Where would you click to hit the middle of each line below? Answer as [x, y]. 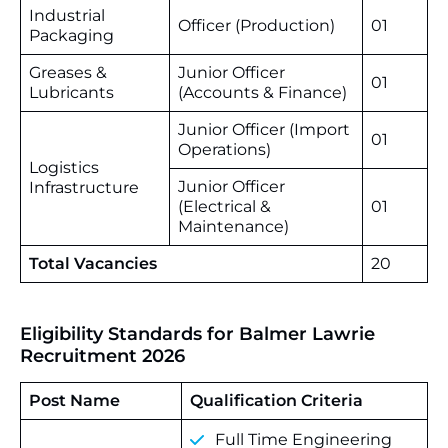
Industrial [67, 15]
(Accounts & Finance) [262, 92]
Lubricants [71, 92]
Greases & [68, 72]
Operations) [224, 149]
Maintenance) [233, 226]
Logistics [64, 167]
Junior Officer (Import [264, 129]
